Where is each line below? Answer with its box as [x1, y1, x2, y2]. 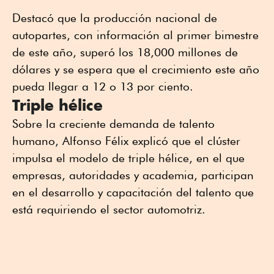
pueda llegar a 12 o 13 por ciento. [12, 80, 193, 94]
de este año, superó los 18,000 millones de [12, 45, 238, 59]
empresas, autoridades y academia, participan [12, 168, 254, 182]
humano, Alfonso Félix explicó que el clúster [12, 134, 240, 148]
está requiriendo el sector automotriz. [12, 202, 206, 217]
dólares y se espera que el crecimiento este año [12, 62, 259, 76]
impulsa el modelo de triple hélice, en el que [12, 151, 245, 165]
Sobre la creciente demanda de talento [12, 117, 215, 131]
